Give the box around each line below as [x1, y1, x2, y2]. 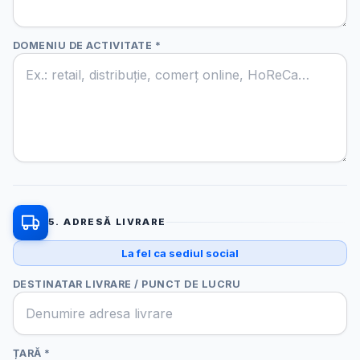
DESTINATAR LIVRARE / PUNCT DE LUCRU [13, 278, 241, 291]
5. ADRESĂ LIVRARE [48, 216, 166, 228]
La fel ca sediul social [121, 246, 239, 260]
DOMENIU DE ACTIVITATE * [13, 39, 162, 51]
